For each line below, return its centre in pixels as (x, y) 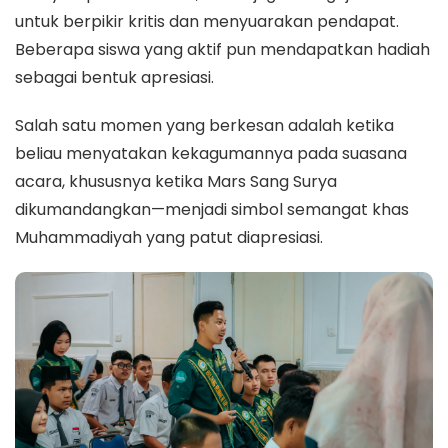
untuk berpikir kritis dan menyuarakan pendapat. (207, 22)
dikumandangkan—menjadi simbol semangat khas (212, 210)
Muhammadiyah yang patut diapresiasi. (169, 238)
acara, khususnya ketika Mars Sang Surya (176, 182)
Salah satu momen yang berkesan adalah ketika (204, 126)
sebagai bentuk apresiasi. (114, 78)
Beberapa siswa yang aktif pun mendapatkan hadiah (222, 50)
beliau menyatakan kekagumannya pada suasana (211, 154)
